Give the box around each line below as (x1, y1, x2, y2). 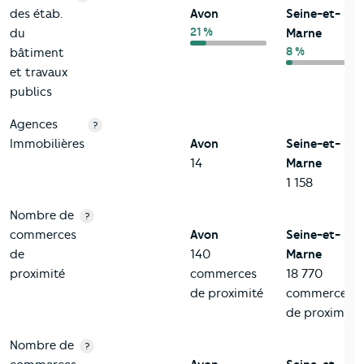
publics (10, 84, 52, 99)
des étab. (10, 6, 63, 21)
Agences (10, 116, 58, 132)
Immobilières (10, 136, 84, 151)
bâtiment (10, 45, 64, 60)
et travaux (10, 64, 67, 80)
